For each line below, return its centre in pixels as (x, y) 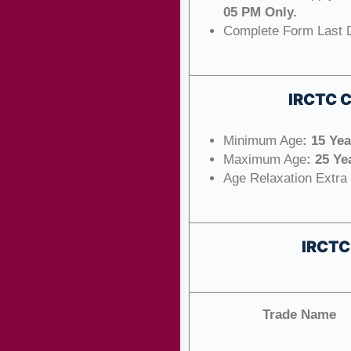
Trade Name (299, 315)
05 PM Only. (260, 12)
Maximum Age (265, 159)
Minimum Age (263, 141)
